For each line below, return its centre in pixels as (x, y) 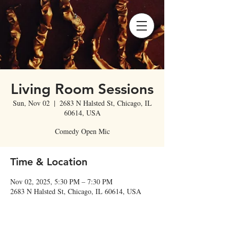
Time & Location (49, 162)
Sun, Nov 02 (31, 103)
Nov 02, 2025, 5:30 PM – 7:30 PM (61, 181)
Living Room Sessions (82, 89)
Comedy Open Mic (82, 131)
